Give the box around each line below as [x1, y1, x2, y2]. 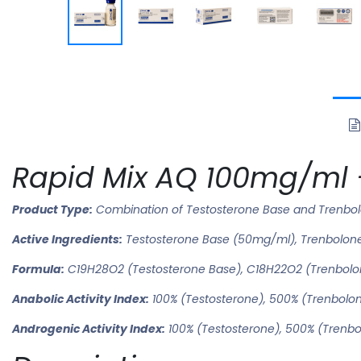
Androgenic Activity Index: [12, 320, 165, 337]
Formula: [12, 260, 64, 277]
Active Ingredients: [12, 230, 122, 247]
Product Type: [12, 201, 93, 218]
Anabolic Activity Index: [12, 290, 149, 307]
